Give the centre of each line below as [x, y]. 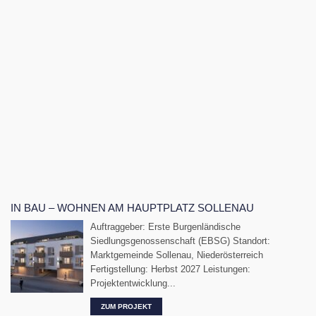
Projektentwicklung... [133, 284]
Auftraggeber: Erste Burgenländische [165, 227]
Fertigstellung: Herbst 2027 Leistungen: [170, 269]
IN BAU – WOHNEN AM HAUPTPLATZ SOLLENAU [132, 208]
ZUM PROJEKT [126, 307]
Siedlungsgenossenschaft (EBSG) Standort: [180, 241]
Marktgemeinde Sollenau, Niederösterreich [177, 255]
